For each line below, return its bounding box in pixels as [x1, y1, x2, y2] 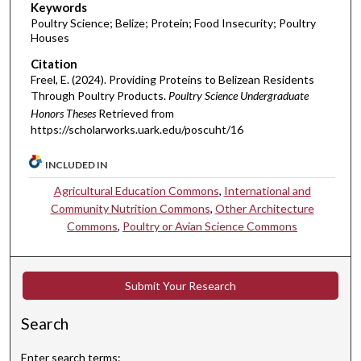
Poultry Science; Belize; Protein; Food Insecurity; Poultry [30, 16, 316, 31]
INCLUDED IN [45, 159, 108, 172]
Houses [30, 31, 69, 45]
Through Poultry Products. [30, 88, 168, 102]
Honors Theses [30, 106, 96, 120]
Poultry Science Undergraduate [168, 88, 309, 102]
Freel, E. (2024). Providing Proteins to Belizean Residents [30, 72, 314, 86]
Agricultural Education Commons [53, 184, 219, 198]
